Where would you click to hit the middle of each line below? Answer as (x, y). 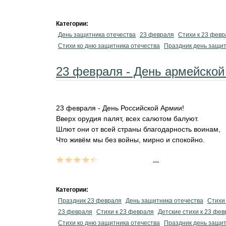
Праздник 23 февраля (90, 201)
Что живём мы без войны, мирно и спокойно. (130, 140)
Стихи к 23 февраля (125, 212)
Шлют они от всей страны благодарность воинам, (138, 129)
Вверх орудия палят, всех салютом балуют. (127, 119)
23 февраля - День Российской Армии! (120, 108)
